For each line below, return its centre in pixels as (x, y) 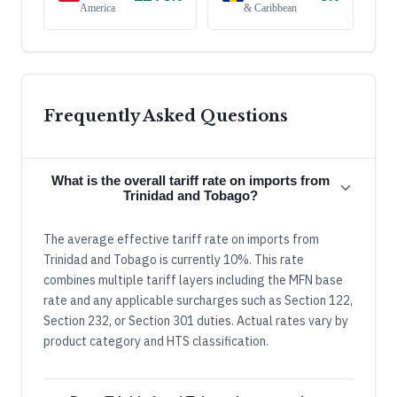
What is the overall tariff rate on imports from (191, 181)
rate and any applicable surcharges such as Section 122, (198, 301)
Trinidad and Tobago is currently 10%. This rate (174, 260)
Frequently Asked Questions (166, 117)
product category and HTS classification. (156, 342)
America (97, 8)
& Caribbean (270, 8)
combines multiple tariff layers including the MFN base (193, 280)
